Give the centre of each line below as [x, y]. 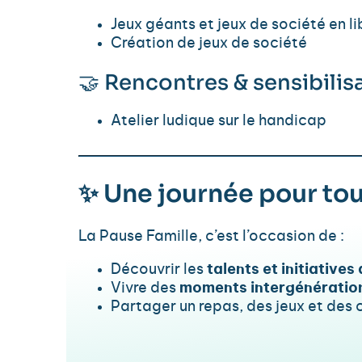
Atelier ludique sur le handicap [219, 122]
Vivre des [145, 289]
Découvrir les [159, 270]
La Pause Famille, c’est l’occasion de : [211, 237]
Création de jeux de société [209, 44]
